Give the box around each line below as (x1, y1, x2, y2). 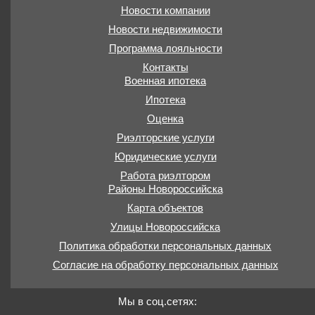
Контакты (142, 61, 188, 73)
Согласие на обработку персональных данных (52, 259, 278, 271)
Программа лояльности (108, 42, 222, 54)
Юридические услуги (114, 150, 217, 162)
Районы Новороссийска (108, 183, 223, 195)
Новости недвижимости (108, 23, 222, 35)
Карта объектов (127, 202, 203, 214)
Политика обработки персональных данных (59, 240, 271, 252)
